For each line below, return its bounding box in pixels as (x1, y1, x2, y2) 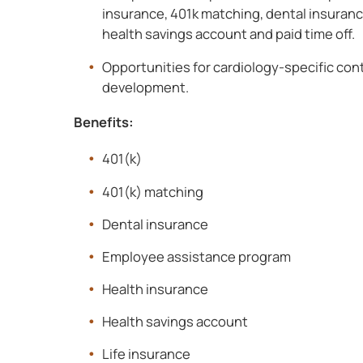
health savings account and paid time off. (102, 23, 356, 43)
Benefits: (73, 113, 134, 132)
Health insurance (102, 279, 209, 298)
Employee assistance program (102, 246, 292, 266)
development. (102, 77, 190, 96)
